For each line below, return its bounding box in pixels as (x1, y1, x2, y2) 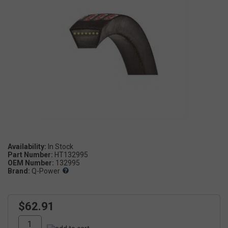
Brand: (8, 166, 30, 175)
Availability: (8, 142, 46, 151)
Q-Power (32, 166, 60, 175)
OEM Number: (8, 158, 54, 167)
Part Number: (8, 150, 53, 159)
